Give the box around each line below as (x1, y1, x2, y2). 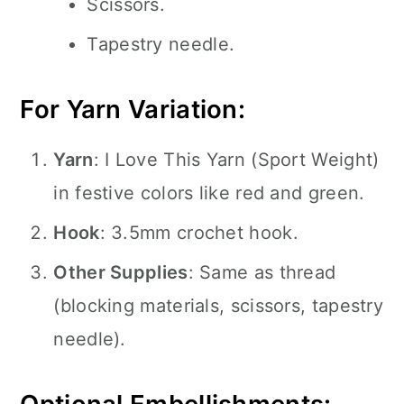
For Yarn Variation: (20, 94, 246, 124)
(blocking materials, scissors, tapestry (53, 295, 384, 317)
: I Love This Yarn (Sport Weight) (93, 149, 380, 170)
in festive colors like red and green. (53, 182, 365, 204)
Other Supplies (53, 262, 188, 283)
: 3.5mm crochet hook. (99, 222, 298, 243)
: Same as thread (188, 262, 336, 283)
